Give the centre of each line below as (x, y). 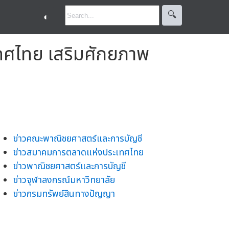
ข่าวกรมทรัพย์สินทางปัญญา (64, 194)
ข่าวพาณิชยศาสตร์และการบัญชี (70, 166)
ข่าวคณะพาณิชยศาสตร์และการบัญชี (78, 139)
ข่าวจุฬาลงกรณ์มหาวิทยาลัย (64, 180)
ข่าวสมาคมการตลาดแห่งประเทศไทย (78, 152)
